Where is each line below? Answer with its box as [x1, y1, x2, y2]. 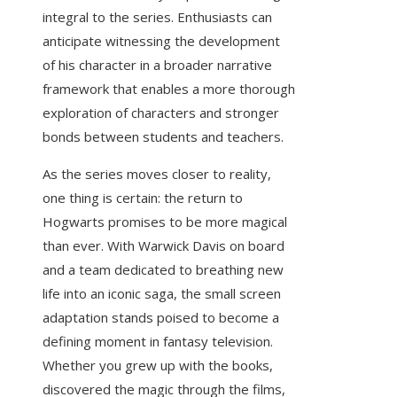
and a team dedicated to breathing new [43, 261, 284, 279]
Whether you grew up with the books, [43, 356, 273, 375]
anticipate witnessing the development [43, 32, 280, 51]
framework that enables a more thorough [43, 80, 295, 98]
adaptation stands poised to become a [43, 308, 279, 327]
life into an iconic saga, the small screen [43, 284, 281, 303]
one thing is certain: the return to [43, 189, 243, 207]
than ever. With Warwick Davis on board [43, 237, 284, 255]
